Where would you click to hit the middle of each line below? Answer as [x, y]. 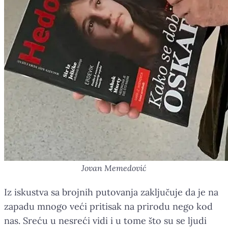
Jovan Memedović [114, 168]
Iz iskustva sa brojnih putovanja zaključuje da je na [111, 192]
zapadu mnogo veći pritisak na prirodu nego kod [108, 206]
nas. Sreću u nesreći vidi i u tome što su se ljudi [105, 220]
